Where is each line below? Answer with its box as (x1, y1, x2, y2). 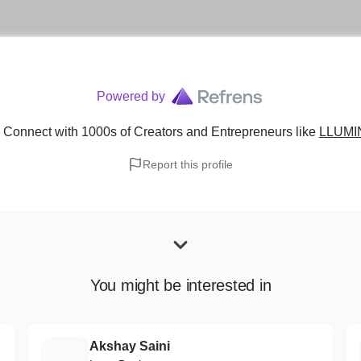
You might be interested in (89, 276, 272, 294)
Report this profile (143, 158, 233, 171)
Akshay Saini (89, 339, 170, 353)
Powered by (96, 89, 165, 103)
